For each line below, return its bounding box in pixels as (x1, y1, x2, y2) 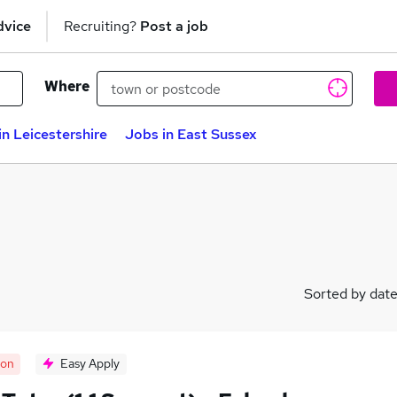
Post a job (140, 16, 208, 35)
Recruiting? (64, 16, 140, 35)
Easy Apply (60, 355, 120, 371)
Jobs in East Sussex (125, 125, 257, 144)
